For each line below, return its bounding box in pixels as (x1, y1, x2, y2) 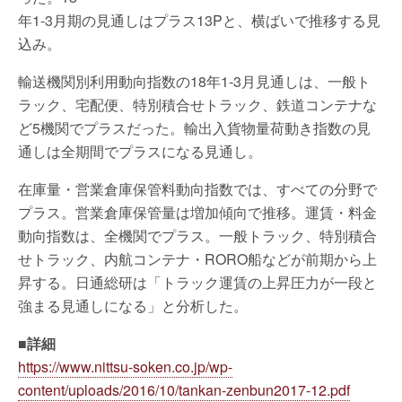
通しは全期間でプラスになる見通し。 (18, 141, 262, 162)
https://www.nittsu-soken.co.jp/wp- (18, 356, 232, 377)
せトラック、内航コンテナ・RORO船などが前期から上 (18, 249, 377, 269)
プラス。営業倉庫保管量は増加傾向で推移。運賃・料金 (18, 202, 377, 223)
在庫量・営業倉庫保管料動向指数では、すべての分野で (18, 179, 377, 199)
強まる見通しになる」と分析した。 (18, 295, 248, 316)
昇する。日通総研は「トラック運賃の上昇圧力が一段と (18, 272, 377, 293)
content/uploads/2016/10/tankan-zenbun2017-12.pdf (18, 380, 350, 400)
